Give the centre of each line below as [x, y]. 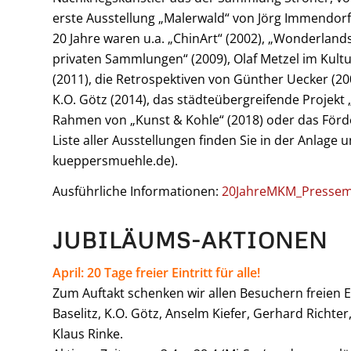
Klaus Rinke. [88, 333]
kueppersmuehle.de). [115, 160]
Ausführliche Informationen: [137, 192]
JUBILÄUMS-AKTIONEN [190, 239]
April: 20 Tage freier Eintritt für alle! [156, 272]
